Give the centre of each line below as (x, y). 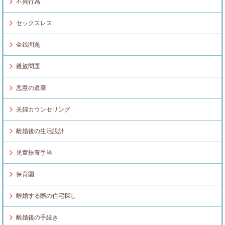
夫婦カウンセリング (43, 110)
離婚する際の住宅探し (46, 196)
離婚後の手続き (37, 218)
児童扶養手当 (34, 153)
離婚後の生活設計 (40, 131)
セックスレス (34, 23)
